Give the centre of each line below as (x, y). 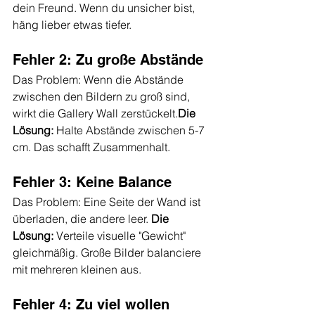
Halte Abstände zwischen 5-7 (130, 130)
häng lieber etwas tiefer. (72, 24)
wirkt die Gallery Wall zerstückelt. (95, 113)
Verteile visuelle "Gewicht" (121, 235)
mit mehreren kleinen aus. (77, 269)
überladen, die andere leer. (82, 218)
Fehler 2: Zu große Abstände (108, 59)
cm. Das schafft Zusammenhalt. (91, 147)
